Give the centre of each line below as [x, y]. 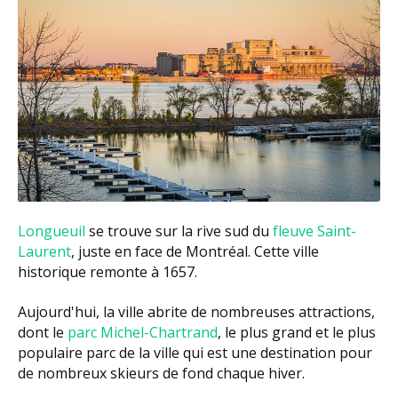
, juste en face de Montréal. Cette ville [195, 252]
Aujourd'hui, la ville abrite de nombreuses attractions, [196, 312]
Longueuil [52, 231]
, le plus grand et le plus [297, 333]
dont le [43, 333]
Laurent [44, 252]
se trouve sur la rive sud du [179, 231]
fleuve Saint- [314, 231]
